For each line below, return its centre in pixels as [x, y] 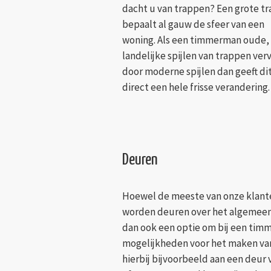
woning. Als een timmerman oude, [196, 40]
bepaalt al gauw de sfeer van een [193, 24]
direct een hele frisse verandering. [196, 87]
